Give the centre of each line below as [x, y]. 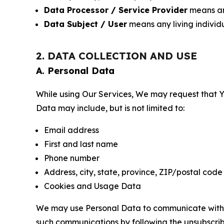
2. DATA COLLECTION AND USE [116, 56]
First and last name [81, 144]
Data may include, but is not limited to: [110, 108]
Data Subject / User [85, 24]
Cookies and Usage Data [92, 186]
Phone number [72, 158]
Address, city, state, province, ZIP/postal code [133, 172]
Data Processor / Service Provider [116, 10]
